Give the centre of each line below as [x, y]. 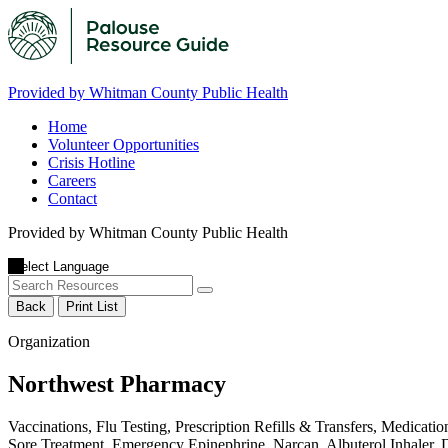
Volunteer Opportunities [123, 144]
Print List [92, 306]
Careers [72, 180]
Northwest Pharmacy [117, 383]
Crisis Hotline [91, 162]
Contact [72, 198]
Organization [49, 341]
